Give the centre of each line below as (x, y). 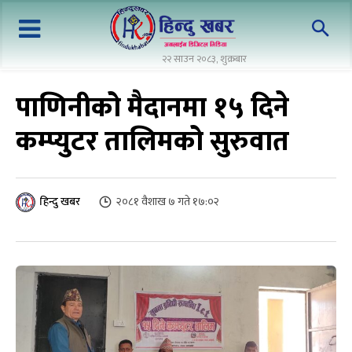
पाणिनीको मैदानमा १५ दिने (152, 108)
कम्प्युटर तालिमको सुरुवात (152, 141)
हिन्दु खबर (60, 202)
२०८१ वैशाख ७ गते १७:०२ (168, 201)
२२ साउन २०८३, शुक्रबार (204, 59)
